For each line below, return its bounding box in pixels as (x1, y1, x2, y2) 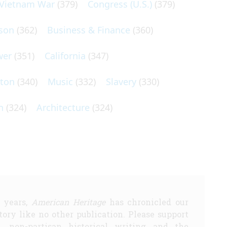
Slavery (106, 75, 136, 88)
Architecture (36, 101, 90, 113)
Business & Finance (47, 24, 130, 36)
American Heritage (31, 197, 105, 207)
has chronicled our (105, 197, 188, 207)
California (45, 50, 86, 62)
